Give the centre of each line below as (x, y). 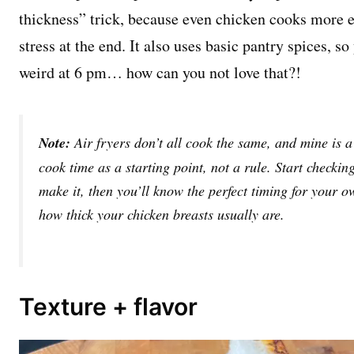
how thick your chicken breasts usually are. (162, 214)
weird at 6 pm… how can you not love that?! (160, 72)
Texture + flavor (108, 307)
